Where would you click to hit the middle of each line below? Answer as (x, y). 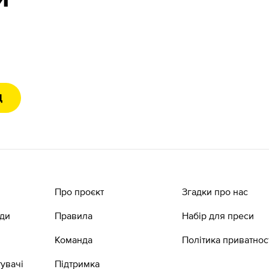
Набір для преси (218, 216)
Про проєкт (79, 192)
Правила (73, 216)
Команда (73, 240)
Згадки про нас (215, 192)
